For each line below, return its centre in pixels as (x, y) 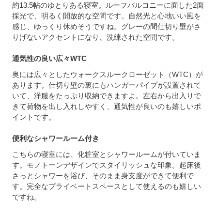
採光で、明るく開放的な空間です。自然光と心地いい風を (107, 16)
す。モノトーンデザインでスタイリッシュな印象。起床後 (107, 165)
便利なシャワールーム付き (56, 139)
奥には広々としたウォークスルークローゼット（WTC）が (108, 75)
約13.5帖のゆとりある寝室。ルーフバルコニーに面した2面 (108, 5)
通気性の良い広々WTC (49, 59)
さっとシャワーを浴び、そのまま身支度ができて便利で (103, 176)
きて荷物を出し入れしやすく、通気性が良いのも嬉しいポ (107, 107)
